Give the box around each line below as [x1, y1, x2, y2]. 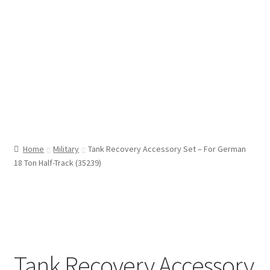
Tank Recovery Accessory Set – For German [88, 143, 246, 154]
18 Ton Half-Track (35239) [13, 157, 101, 168]
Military [53, 143, 80, 154]
